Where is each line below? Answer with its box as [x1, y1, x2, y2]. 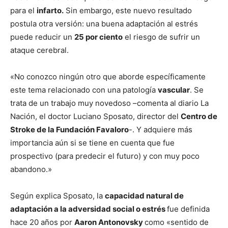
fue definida [167, 204, 210, 214]
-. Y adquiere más [129, 125, 192, 134]
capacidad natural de [105, 191, 184, 201]
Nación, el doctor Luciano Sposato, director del [10, 111, 181, 121]
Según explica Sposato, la [10, 191, 105, 201]
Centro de [181, 111, 217, 121]
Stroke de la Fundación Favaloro [10, 125, 129, 134]
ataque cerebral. [10, 45, 69, 55]
